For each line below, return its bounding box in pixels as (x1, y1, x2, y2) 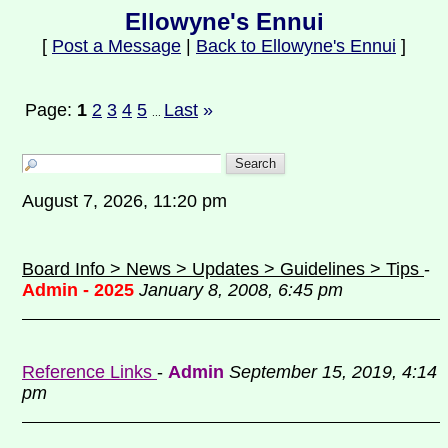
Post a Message (52, 36, 181, 56)
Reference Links (22, 362, 157, 382)
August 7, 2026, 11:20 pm (22, 191, 237, 211)
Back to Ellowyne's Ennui (196, 36, 396, 56)
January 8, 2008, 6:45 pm (139, 280, 343, 300)
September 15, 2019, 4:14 (229, 362, 437, 382)
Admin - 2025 (22, 280, 134, 300)
